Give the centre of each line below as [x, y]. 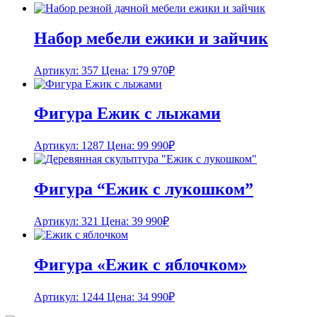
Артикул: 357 [66, 70]
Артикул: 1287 [69, 146]
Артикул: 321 [66, 221]
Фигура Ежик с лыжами [127, 114]
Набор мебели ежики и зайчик [151, 38]
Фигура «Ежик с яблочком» [140, 265]
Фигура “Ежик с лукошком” [144, 189]
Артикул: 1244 [69, 296]
